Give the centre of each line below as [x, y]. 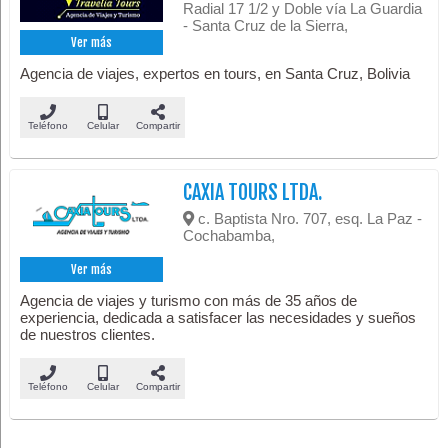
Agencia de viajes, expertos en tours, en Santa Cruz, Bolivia [215, 74]
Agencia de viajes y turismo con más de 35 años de [189, 300]
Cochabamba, [229, 236]
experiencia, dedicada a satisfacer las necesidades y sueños [218, 317]
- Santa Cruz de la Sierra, [266, 26]
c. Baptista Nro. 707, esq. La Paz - [308, 219]
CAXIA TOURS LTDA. [253, 193]
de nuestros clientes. [88, 334]
